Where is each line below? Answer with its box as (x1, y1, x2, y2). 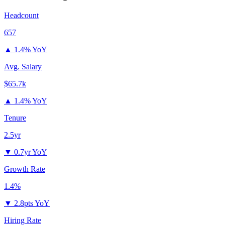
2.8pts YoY (14, 199, 50, 208)
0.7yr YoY (14, 148, 47, 157)
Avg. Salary (4, 62, 42, 71)
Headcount (4, 11, 39, 20)
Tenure (4, 114, 26, 123)
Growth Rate (4, 165, 45, 174)
